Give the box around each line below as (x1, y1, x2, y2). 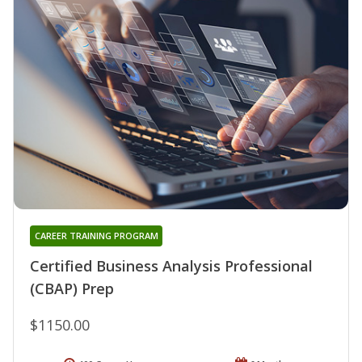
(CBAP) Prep (30, 279, 114, 299)
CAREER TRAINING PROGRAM (34, 229, 158, 242)
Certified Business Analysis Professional (30, 256, 313, 276)
